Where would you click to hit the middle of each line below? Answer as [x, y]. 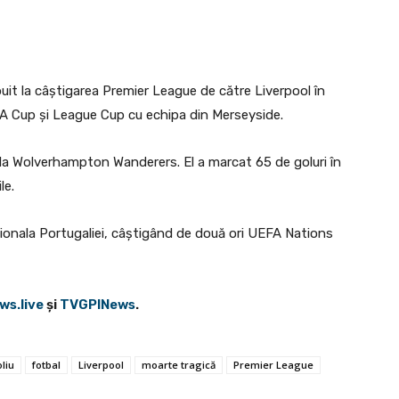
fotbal [46, 364]
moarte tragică [179, 364]
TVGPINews [98, 304]
